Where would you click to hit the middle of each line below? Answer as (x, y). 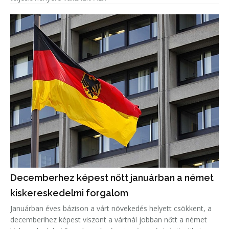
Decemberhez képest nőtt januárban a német (112, 178)
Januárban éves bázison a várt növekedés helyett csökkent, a (111, 209)
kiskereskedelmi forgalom (69, 193)
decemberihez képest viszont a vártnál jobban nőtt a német (109, 220)
